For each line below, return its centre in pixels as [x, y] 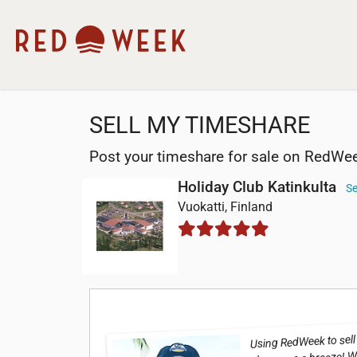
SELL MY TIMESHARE [200, 126]
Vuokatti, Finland [226, 206]
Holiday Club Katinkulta [257, 186]
